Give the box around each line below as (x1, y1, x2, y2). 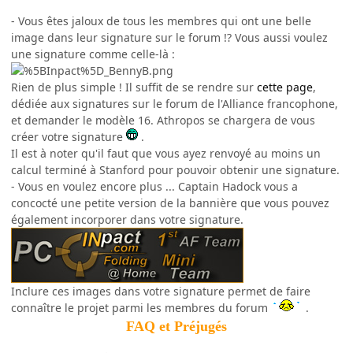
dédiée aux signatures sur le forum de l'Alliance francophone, (11, 95, 338, 111)
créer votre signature (11, 128, 126, 144)
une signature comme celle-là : (11, 46, 175, 61)
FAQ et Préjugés (126, 318, 227, 334)
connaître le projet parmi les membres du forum (11, 299, 271, 315)
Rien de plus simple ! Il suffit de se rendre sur (11, 79, 257, 95)
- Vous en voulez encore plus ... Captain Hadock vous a (11, 178, 298, 194)
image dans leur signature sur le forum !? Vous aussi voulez (11, 29, 328, 45)
